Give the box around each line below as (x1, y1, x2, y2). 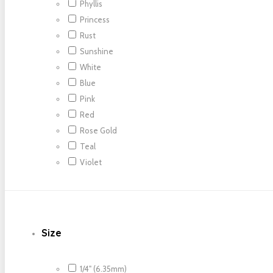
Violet (80, 157, 102, 168)
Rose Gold (80, 126, 117, 136)
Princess (80, 15, 110, 25)
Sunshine (80, 46, 113, 57)
